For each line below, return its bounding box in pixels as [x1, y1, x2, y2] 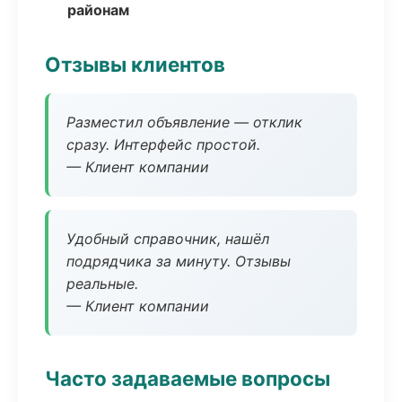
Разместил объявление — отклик [66, 113, 302, 131]
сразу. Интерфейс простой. [66, 135, 260, 153]
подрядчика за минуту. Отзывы [66, 252, 291, 270]
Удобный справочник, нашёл [66, 230, 269, 248]
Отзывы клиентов [45, 52, 225, 76]
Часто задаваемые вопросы [45, 366, 330, 390]
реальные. [66, 275, 138, 293]
